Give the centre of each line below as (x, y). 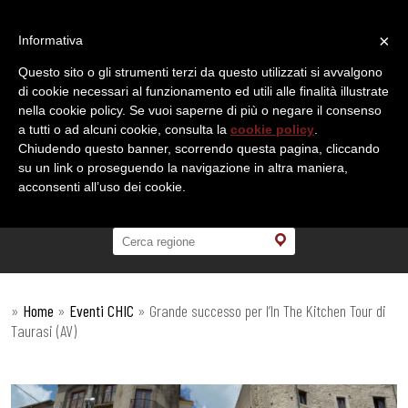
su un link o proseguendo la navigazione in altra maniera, (183, 168)
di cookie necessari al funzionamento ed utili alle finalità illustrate (204, 91)
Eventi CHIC (102, 311)
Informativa (51, 40)
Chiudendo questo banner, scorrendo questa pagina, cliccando (199, 148)
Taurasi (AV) (44, 331)
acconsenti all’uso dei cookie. (102, 187)
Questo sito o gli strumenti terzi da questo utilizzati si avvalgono (200, 72)
